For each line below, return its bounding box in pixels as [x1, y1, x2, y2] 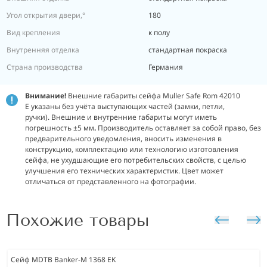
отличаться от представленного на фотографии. [25, 176, 196, 187]
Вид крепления [7, 27, 60, 38]
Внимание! [25, 91, 66, 101]
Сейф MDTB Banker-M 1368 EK [11, 254, 116, 265]
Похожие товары [6, 210, 149, 230]
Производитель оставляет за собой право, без [98, 123, 261, 133]
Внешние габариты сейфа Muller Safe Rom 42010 [66, 91, 240, 101]
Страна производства [7, 62, 83, 72]
